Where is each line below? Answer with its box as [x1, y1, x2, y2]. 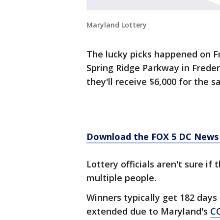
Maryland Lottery [86, 20, 147, 30]
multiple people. [86, 172, 156, 184]
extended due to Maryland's [86, 205, 210, 218]
